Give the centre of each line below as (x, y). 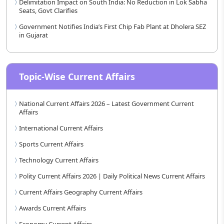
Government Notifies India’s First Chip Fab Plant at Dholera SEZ (112, 26)
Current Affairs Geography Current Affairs (81, 192)
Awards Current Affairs (52, 208)
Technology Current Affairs (59, 160)
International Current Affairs (61, 128)
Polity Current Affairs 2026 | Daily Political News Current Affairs (112, 176)
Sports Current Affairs (51, 144)
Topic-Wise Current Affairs (77, 76)
